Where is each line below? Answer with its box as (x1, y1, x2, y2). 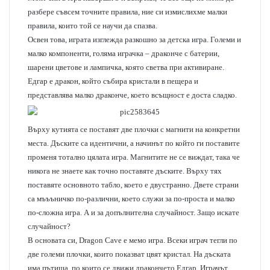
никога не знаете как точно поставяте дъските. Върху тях (28, 166, 222, 175)
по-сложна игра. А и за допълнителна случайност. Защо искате (28, 208, 239, 217)
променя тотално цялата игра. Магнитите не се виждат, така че (28, 152, 240, 162)
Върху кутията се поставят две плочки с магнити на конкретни (28, 125, 240, 134)
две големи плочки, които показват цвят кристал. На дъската (28, 250, 231, 259)
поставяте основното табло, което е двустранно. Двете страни (28, 180, 239, 189)
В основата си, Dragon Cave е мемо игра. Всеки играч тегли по (28, 236, 237, 245)
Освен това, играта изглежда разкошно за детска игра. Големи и (28, 35, 241, 44)
